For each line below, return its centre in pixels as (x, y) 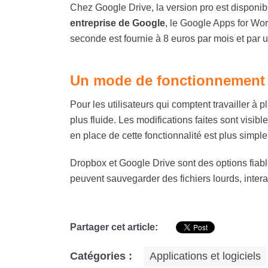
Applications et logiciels (205, 256)
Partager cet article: (114, 227)
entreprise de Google (118, 23)
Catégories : (101, 256)
